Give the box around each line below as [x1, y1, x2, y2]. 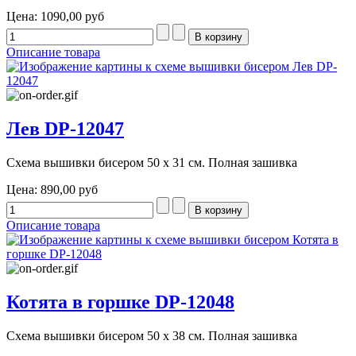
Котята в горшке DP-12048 [6, 291, 234, 312]
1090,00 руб [41, 10, 104, 24]
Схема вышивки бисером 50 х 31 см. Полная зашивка [6, 155, 297, 169]
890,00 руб [41, 182, 98, 196]
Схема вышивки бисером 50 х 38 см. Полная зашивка [6, 328, 297, 342]
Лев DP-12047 [6, 118, 124, 140]
